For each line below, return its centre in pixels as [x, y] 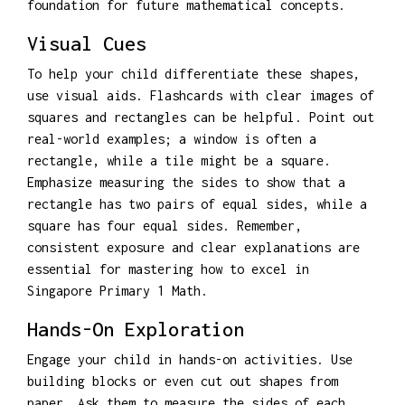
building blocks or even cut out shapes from [183, 381]
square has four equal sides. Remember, [165, 225]
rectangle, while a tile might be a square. [179, 160]
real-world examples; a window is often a [172, 138]
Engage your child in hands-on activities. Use [190, 359]
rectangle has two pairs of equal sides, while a [197, 203]
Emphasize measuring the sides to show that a [186, 182]
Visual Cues [87, 43]
